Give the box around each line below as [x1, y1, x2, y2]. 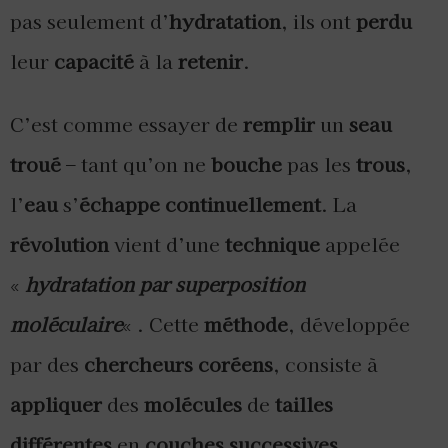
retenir [178, 47, 243, 76]
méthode [204, 310, 288, 339]
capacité [54, 47, 134, 76]
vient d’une [109, 230, 225, 259]
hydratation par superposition [25, 270, 305, 299]
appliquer [10, 390, 102, 419]
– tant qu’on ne [61, 150, 211, 179]
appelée [320, 230, 400, 259]
